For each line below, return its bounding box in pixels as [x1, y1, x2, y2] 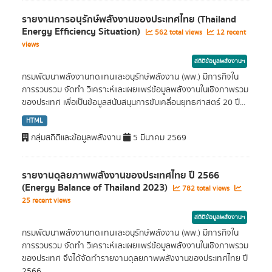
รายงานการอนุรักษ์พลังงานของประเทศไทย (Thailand [22, 12, 236, 27]
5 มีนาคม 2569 [131, 132, 186, 144]
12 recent [214, 27, 246, 38]
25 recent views [22, 195, 70, 206]
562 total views [153, 27, 204, 38]
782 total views [180, 183, 231, 194]
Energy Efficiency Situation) [22, 24, 143, 39]
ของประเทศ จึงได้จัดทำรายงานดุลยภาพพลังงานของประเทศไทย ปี [22, 253, 248, 265]
